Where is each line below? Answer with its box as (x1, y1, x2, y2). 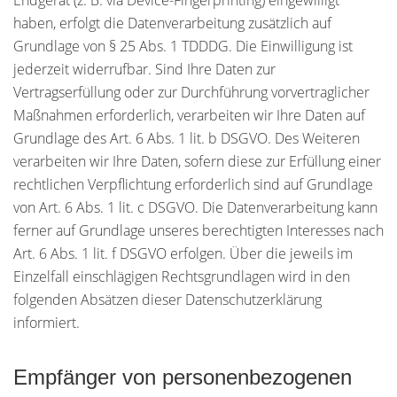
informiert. (13, 313, 80, 332)
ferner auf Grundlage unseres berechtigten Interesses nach (13, 221, 384, 240)
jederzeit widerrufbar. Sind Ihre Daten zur (13, 59, 276, 79)
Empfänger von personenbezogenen (13, 365, 352, 389)
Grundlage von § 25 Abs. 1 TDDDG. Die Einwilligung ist (13, 36, 353, 56)
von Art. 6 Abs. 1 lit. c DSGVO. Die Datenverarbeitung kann (13, 198, 378, 217)
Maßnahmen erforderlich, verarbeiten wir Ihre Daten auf (13, 105, 365, 125)
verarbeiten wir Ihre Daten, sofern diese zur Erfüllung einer (13, 152, 381, 171)
